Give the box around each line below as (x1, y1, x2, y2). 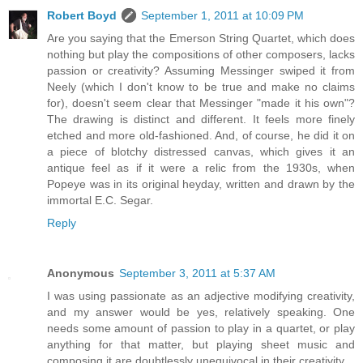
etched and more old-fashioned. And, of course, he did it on (47, 129, 355, 143)
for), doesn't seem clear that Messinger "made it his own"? (47, 96, 355, 110)
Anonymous (47, 267, 114, 280)
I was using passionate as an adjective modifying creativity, (47, 289, 355, 303)
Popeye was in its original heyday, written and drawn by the (47, 177, 355, 191)
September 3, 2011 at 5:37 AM (119, 267, 275, 280)
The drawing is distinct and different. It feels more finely (47, 113, 355, 126)
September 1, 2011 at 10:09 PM (141, 9, 304, 23)
